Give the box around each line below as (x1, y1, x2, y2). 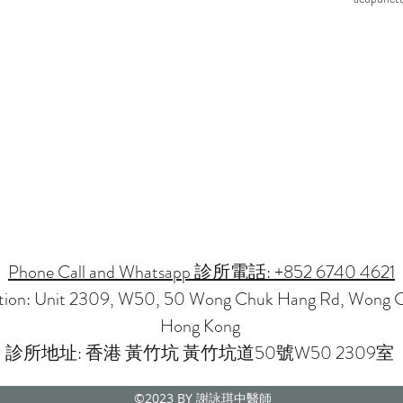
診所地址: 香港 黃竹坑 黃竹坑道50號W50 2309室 (5, 340, 394, 366)
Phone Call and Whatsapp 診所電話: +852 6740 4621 (8, 259, 395, 285)
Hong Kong (159, 313, 240, 339)
